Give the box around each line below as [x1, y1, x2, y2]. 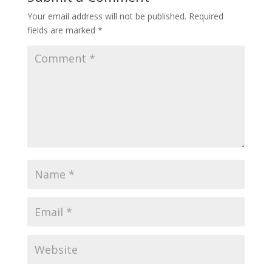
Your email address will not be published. [27, 10, 186, 22]
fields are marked [27, 24, 98, 36]
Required [188, 10, 223, 22]
